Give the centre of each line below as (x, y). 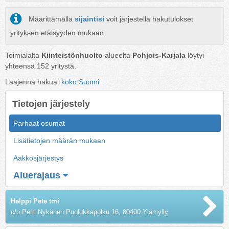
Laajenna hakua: (33, 82)
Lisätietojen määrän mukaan (59, 140)
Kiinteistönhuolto (72, 55)
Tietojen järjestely (51, 104)
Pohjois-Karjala (159, 55)
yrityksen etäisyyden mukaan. (58, 33)
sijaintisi (89, 19)
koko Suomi (80, 82)
